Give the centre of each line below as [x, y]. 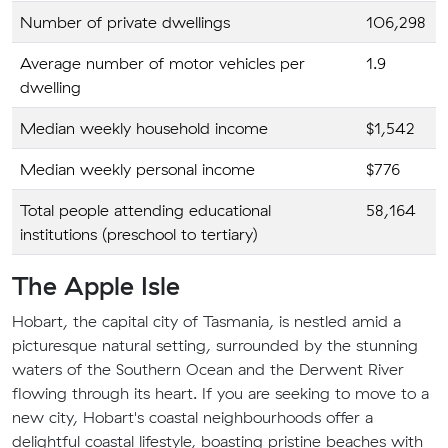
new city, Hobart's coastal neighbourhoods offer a [192, 417]
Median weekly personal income [137, 169]
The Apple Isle [96, 285]
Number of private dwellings [125, 22]
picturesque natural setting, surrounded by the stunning [215, 345]
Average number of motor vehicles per [162, 63]
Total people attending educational [145, 210]
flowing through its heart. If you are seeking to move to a [220, 393]
